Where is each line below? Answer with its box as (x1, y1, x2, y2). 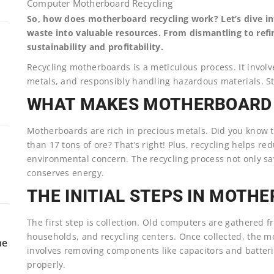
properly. (27, 258, 66, 270)
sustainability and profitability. (27, 40, 163, 53)
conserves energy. (27, 166, 105, 179)
